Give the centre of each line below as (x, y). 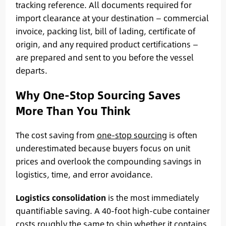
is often (182, 135)
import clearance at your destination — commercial (112, 18)
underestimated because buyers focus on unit (103, 148)
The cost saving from (56, 135)
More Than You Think (73, 110)
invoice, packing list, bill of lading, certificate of (105, 31)
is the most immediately (152, 197)
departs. (31, 70)
